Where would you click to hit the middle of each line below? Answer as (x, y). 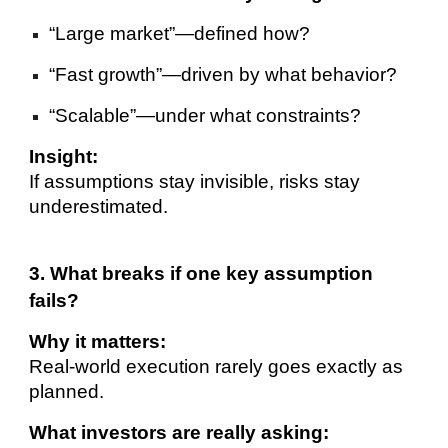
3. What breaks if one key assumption (201, 274)
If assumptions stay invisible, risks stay (195, 182)
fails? (54, 301)
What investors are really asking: (179, 433)
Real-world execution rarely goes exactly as (216, 367)
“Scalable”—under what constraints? (205, 116)
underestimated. (99, 207)
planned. (67, 392)
